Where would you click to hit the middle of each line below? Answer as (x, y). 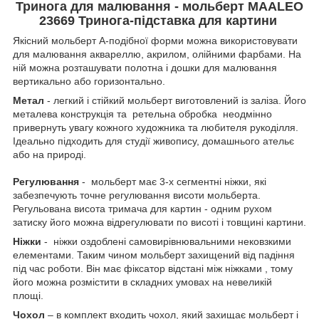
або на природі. (49, 154)
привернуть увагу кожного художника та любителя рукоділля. (156, 127)
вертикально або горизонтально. (89, 81)
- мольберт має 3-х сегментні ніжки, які (174, 181)
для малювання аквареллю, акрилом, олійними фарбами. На (157, 54)
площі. (30, 295)
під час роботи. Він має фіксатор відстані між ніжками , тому (153, 268)
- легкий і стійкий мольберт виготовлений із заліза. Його (175, 100)
